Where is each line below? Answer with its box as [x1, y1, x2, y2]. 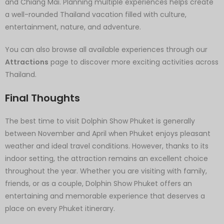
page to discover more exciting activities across [48, 56, 218, 67]
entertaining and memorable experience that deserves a [5, 190, 205, 201]
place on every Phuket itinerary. [5, 203, 115, 213]
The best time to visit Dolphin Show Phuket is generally [5, 115, 195, 126]
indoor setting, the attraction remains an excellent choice [5, 153, 208, 163]
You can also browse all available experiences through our [5, 44, 207, 54]
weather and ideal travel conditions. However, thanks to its [5, 140, 208, 151]
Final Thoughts [5, 90, 80, 105]
